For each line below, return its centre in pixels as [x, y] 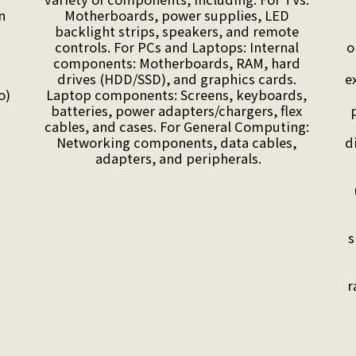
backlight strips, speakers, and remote [176, 31]
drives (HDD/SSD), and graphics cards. [176, 78]
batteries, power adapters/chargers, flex [176, 110]
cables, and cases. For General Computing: [176, 126]
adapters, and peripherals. [178, 158]
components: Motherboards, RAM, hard [176, 62]
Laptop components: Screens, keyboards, [176, 94]
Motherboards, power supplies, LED [176, 15]
